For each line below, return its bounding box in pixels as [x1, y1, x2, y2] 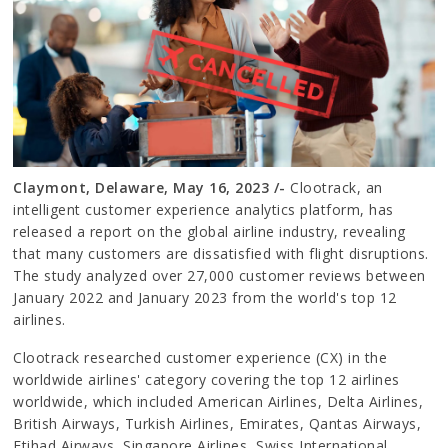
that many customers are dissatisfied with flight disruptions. [13, 243, 429, 263]
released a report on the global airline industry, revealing [13, 221, 406, 241]
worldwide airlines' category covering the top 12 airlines [13, 369, 400, 389]
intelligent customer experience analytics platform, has [13, 199, 394, 219]
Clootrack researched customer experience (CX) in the [13, 347, 388, 367]
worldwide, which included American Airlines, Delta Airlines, [13, 391, 424, 411]
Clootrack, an [290, 177, 383, 197]
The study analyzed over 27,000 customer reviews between [13, 265, 426, 285]
